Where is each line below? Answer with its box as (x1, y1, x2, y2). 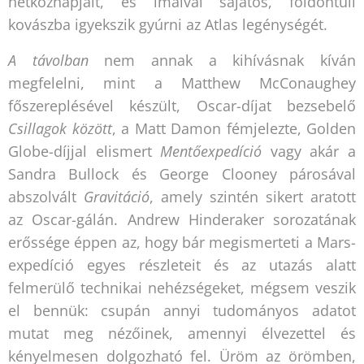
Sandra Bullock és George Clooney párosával (8, 163, 356, 184)
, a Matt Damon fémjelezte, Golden (111, 118, 356, 138)
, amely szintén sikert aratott (149, 186, 356, 206)
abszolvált (8, 186, 84, 206)
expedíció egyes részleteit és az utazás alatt (8, 254, 356, 275)
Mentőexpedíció (160, 141, 262, 161)
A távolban (8, 50, 89, 70)
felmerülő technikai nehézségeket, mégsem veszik (8, 277, 356, 297)
